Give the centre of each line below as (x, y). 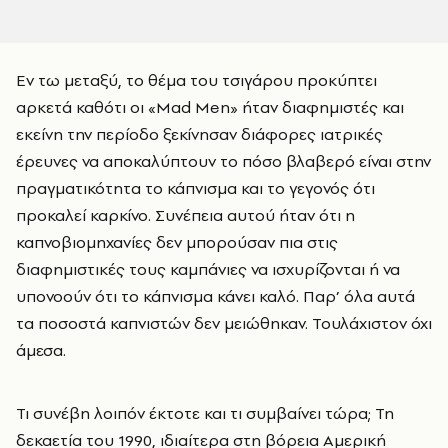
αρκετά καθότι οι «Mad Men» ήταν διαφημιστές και (210, 107)
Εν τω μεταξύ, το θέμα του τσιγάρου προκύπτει (196, 80)
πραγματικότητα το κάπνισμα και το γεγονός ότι (195, 188)
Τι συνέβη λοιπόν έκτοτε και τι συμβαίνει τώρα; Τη (205, 413)
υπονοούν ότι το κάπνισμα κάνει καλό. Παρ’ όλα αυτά (215, 296)
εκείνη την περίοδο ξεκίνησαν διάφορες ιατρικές (199, 134)
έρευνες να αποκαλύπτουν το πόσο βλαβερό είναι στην (223, 161)
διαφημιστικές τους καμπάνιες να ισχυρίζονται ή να (208, 269)
